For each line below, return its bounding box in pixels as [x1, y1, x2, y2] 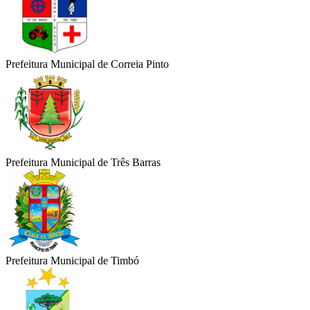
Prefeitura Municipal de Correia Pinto [6, 58, 169, 71]
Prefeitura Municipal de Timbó [6, 255, 139, 267]
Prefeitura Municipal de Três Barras [6, 156, 161, 169]
